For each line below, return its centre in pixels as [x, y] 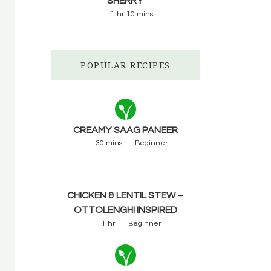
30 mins [109, 143]
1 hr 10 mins [132, 14]
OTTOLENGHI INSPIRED [125, 210]
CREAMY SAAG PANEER [125, 130]
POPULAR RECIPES [126, 65]
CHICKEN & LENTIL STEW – [126, 196]
